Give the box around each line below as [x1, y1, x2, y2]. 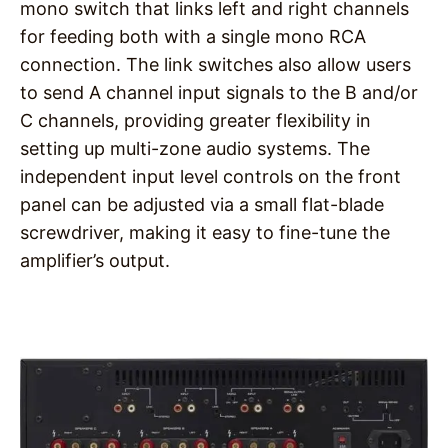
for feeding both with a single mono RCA [20, 26, 366, 48]
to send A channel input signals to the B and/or [20, 82, 418, 104]
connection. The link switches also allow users [20, 54, 411, 76]
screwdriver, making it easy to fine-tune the [20, 222, 390, 244]
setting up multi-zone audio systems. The [20, 138, 370, 160]
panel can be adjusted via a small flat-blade [20, 194, 384, 216]
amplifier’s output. [20, 250, 170, 272]
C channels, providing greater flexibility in [20, 110, 371, 132]
